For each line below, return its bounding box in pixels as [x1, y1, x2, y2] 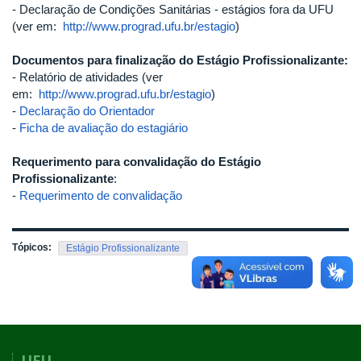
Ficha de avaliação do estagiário [19, 121, 188, 135]
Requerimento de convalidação [19, 189, 182, 202]
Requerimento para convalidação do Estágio [12, 155, 261, 168]
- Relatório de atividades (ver [12, 70, 163, 84]
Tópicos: [12, 242, 54, 253]
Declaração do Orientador [19, 104, 155, 118]
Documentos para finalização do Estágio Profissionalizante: [12, 53, 348, 67]
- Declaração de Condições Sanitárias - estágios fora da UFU [12, 2, 334, 16]
